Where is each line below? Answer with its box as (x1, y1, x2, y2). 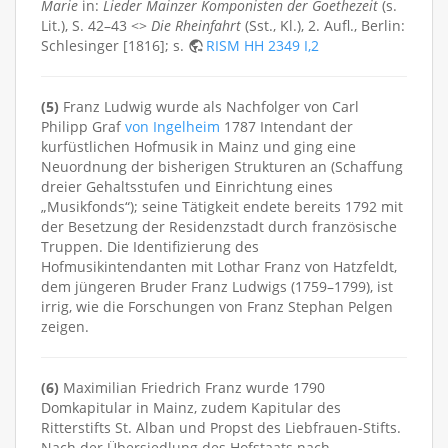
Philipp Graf (41, 116, 125, 136)
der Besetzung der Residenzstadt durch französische (41, 216, 397, 236)
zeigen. (41, 316, 89, 336)
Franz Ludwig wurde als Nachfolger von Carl (59, 96, 359, 116)
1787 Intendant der (220, 116, 353, 136)
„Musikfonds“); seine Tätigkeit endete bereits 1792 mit (41, 196, 403, 216)
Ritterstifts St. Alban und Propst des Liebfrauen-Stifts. (41, 417, 401, 437)
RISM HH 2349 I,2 (206, 35, 319, 55)
